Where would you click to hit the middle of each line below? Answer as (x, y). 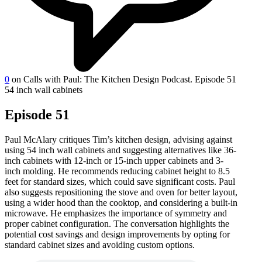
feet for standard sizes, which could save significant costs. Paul (120, 181)
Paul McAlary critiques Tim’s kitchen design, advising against (118, 139)
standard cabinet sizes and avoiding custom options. (100, 244)
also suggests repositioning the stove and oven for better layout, (121, 192)
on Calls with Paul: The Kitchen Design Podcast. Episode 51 (124, 79)
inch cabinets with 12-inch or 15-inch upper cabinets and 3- (114, 160)
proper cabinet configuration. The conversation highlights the (117, 223)
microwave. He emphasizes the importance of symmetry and (116, 213)
